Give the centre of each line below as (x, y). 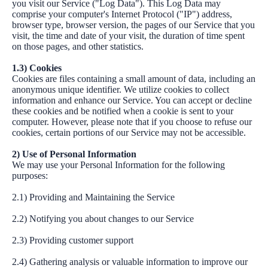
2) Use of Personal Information (74, 154)
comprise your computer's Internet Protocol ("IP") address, (122, 14)
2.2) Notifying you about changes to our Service (103, 219)
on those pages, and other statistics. (78, 46)
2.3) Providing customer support (73, 240)
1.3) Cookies (37, 68)
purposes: (30, 176)
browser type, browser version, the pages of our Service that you (133, 25)
